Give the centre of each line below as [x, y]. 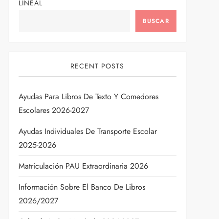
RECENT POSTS [98, 66]
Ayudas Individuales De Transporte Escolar [88, 131]
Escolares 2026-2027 [54, 110]
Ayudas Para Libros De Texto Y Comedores [88, 97]
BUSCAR [156, 21]
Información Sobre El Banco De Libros [82, 187]
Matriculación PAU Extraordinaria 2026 [83, 166]
